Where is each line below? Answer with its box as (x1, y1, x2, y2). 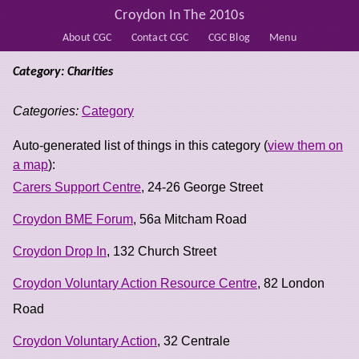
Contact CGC (131, 32, 189, 43)
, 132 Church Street (107, 244, 216, 258)
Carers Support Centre (13, 179, 141, 194)
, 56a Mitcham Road (133, 212, 247, 226)
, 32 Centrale (157, 333, 230, 348)
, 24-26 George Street (141, 179, 263, 194)
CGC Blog (208, 32, 250, 43)
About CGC (63, 32, 112, 43)
